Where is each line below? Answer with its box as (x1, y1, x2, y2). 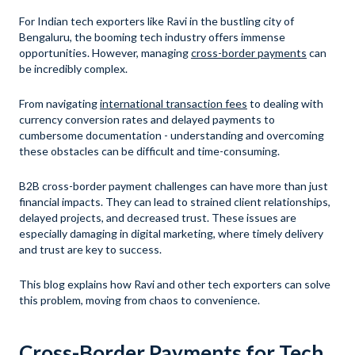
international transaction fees (100, 96, 247, 110)
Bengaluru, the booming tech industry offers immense (19, 29, 285, 44)
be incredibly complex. (19, 61, 130, 75)
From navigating (19, 96, 100, 110)
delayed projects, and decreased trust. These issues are (19, 210, 296, 224)
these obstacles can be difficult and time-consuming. (19, 143, 280, 158)
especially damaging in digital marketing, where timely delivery (19, 226, 323, 240)
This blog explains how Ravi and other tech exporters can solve (19, 277, 330, 291)
